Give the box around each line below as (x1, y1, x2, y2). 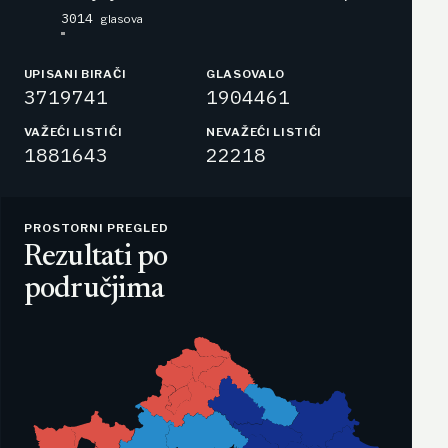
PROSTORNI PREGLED (23, 220, 170, 235)
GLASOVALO (206, 66, 285, 81)
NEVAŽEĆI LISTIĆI (206, 125, 323, 140)
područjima (23, 274, 165, 305)
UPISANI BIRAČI (23, 66, 127, 81)
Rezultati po (23, 242, 168, 273)
